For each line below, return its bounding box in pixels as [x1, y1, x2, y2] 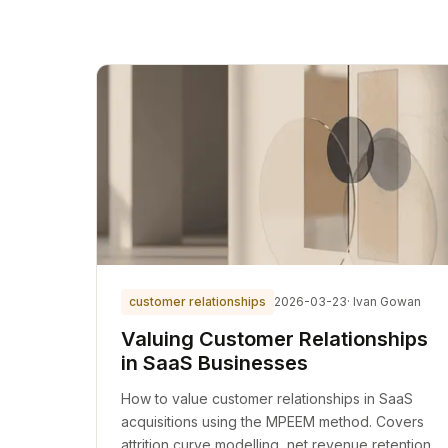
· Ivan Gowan [347, 294, 421, 309]
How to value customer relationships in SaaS [121, 390, 413, 407]
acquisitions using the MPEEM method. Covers [121, 413, 424, 430]
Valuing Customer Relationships [121, 327, 428, 351]
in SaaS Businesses [121, 351, 308, 375]
